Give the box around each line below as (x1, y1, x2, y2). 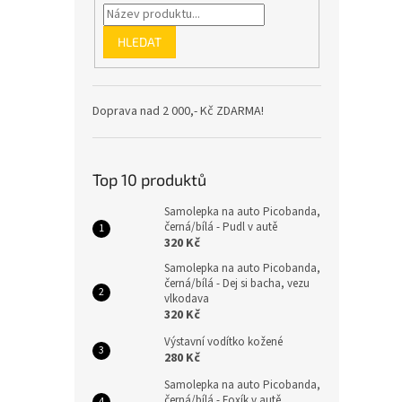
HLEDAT (117, 33, 162, 49)
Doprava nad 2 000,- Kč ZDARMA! (92, 102, 264, 121)
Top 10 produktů (92, 170, 206, 190)
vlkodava (164, 291, 209, 308)
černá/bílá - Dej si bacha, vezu (164, 275, 310, 293)
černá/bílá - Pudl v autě (164, 219, 277, 236)
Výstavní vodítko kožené (164, 334, 283, 351)
